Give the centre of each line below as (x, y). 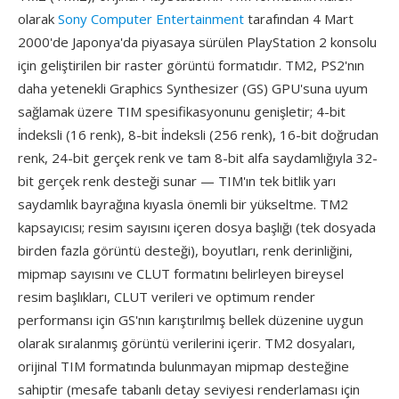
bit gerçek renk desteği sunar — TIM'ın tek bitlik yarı (177, 181)
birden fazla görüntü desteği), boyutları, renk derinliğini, (185, 250)
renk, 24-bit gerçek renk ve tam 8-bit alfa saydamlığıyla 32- (198, 158)
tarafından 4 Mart (299, 19)
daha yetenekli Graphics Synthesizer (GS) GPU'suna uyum (193, 88)
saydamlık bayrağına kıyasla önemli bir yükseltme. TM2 (183, 204)
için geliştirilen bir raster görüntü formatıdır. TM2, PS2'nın (191, 65)
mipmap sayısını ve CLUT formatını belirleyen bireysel (181, 273)
